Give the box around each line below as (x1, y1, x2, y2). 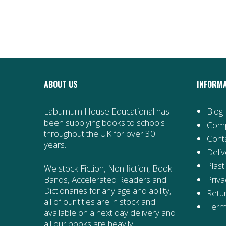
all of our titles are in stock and (44, 196, 155, 208)
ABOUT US (44, 78, 78, 90)
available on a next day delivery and (44, 207, 176, 219)
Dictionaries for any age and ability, (44, 185, 172, 197)
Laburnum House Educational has (44, 105, 169, 117)
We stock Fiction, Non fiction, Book (44, 162, 172, 175)
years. (44, 138, 66, 150)
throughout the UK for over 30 (44, 127, 155, 139)
